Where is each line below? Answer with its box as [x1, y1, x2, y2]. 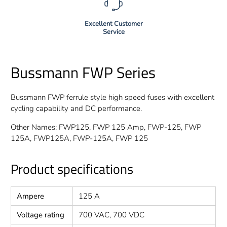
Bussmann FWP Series [11, 61, 156, 85]
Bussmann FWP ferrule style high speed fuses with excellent [11, 92, 215, 103]
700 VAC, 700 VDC [79, 210, 145, 220]
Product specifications [11, 159, 134, 179]
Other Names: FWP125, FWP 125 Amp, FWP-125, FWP [11, 122, 202, 133]
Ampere [17, 191, 45, 202]
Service [102, 27, 125, 37]
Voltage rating [17, 210, 65, 220]
